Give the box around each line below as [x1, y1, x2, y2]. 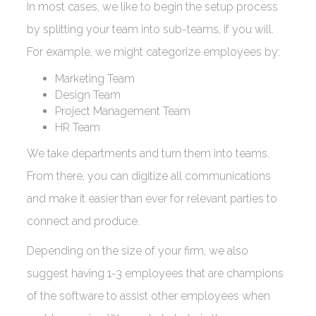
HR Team [55, 121, 106, 134]
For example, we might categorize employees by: [27, 45, 286, 59]
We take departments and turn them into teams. [27, 147, 269, 160]
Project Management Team [55, 104, 196, 118]
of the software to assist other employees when [27, 289, 270, 303]
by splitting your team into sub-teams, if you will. [27, 23, 274, 36]
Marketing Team [55, 72, 140, 85]
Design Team [55, 88, 126, 102]
